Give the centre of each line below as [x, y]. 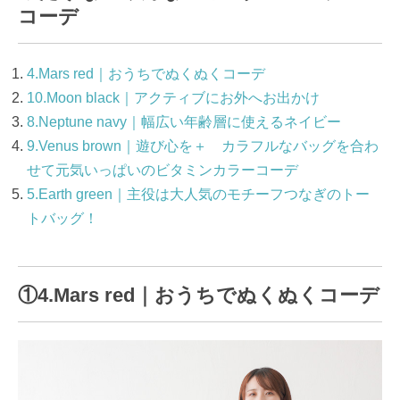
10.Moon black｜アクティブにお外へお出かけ [173, 98]
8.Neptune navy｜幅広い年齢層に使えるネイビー [184, 122]
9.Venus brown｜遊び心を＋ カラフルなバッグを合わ [203, 146]
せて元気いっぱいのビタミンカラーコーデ [162, 171]
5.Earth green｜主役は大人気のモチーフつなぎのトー [198, 195]
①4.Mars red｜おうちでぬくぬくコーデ [199, 296]
